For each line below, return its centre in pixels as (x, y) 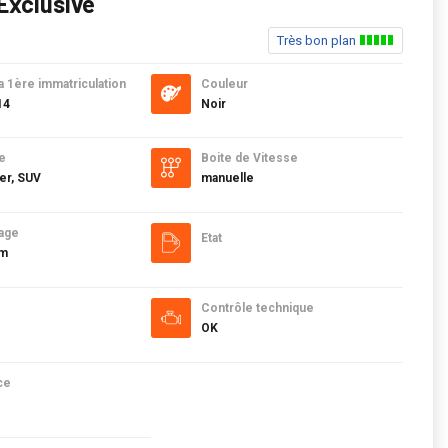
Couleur (224, 84)
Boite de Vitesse (249, 158)
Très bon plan (317, 40)
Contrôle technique (257, 308)
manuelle (227, 178)
